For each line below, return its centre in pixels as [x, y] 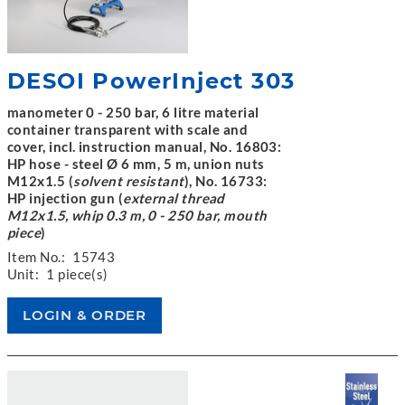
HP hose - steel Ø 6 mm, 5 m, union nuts [136, 164]
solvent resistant [129, 181]
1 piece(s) [77, 274]
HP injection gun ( [66, 198]
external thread [174, 198]
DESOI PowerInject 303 [151, 81]
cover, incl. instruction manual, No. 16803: [145, 146]
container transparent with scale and [128, 129]
